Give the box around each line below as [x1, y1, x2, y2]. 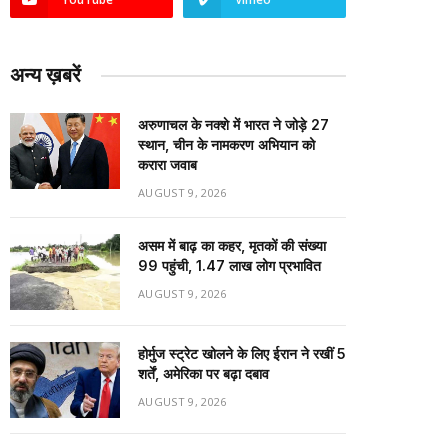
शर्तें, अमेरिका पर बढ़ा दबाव [138, 365, 269, 382]
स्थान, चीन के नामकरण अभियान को [138, 136, 315, 153]
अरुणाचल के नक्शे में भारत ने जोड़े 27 [138, 116, 329, 133]
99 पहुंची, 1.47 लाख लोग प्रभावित [138, 257, 321, 274]
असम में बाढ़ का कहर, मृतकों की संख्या [138, 237, 326, 254]
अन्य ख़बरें [10, 63, 81, 87]
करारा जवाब [138, 156, 197, 173]
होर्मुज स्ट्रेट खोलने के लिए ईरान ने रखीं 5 [138, 345, 346, 362]
